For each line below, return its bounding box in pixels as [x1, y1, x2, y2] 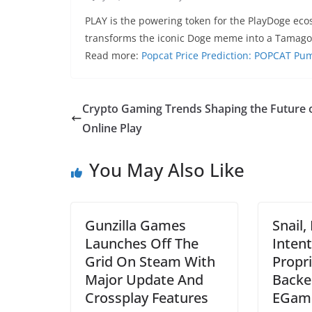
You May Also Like [89, 157, 244, 182]
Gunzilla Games [85, 216, 186, 235]
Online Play [82, 120, 142, 136]
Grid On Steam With [85, 252, 215, 271]
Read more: [85, 49, 141, 62]
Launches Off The [85, 234, 198, 253]
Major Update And [85, 270, 203, 289]
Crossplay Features [85, 288, 208, 307]
